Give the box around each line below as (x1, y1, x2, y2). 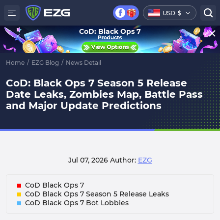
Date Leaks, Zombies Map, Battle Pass (6, 88, 203, 100)
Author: (110, 156, 138, 165)
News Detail (66, 59, 101, 66)
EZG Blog (31, 59, 59, 66)
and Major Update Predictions (6, 100, 162, 111)
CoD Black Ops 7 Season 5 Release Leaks (25, 190, 169, 198)
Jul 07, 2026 (68, 156, 110, 165)
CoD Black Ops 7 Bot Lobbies (25, 198, 129, 207)
